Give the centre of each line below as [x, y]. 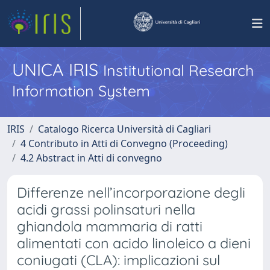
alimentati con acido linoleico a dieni [134, 243]
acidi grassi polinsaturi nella [106, 209]
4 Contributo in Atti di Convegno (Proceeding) [124, 143]
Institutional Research [178, 70]
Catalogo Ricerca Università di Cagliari [124, 129]
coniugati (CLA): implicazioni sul [118, 260]
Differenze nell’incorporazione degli [131, 193]
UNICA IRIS [58, 69]
